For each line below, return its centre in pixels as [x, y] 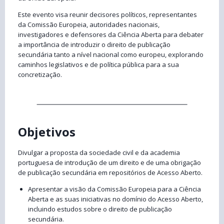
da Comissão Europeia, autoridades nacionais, [89, 25]
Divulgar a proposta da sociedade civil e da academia [99, 153]
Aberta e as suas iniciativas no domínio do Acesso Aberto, [115, 199]
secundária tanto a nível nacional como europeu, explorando [111, 55]
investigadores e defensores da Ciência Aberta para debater [111, 35]
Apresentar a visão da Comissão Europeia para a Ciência [114, 189]
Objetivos [47, 132]
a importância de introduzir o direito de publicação [94, 45]
